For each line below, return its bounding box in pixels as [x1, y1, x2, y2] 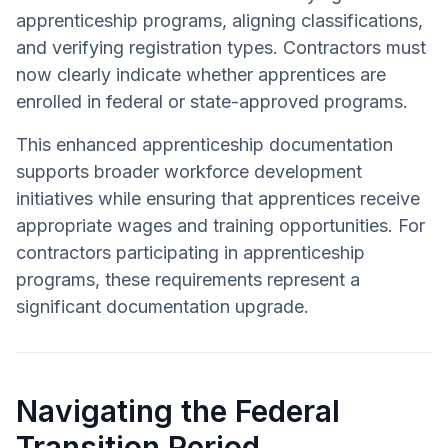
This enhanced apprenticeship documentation [16, 133, 393, 155]
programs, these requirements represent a [16, 268, 360, 290]
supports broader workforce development [16, 160, 362, 182]
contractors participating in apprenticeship [16, 241, 365, 263]
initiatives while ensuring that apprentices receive [16, 187, 420, 209]
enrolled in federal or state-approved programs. [16, 90, 408, 112]
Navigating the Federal [16, 392, 340, 429]
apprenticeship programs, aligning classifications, [16, 9, 423, 31]
